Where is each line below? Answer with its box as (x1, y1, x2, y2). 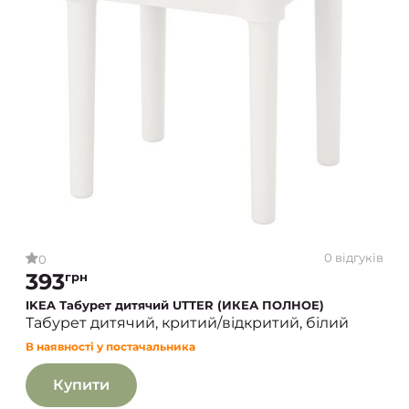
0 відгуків (324, 250, 383, 265)
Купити (53, 375, 110, 393)
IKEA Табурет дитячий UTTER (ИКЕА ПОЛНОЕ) (26, 297, 324, 312)
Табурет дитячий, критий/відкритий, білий (26, 313, 349, 331)
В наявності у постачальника (26, 339, 195, 353)
